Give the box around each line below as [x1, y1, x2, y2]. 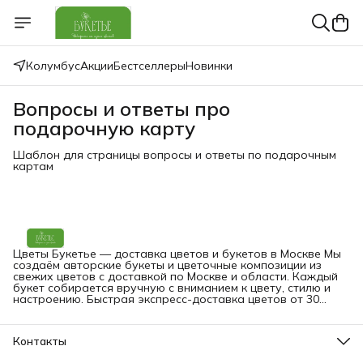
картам [13, 159, 53, 173]
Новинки [186, 58, 233, 73]
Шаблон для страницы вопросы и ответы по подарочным [13, 147, 336, 162]
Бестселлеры [113, 58, 186, 73]
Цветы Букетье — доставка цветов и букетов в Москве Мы [13, 246, 324, 261]
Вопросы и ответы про [13, 96, 230, 121]
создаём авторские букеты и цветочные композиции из [13, 258, 322, 272]
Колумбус [26, 58, 80, 73]
